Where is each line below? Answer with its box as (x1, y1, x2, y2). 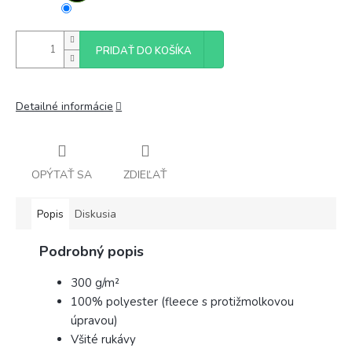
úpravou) (71, 312, 118, 328)
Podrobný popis (39, 241, 144, 261)
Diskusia (75, 206, 116, 222)
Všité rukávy (71, 331, 136, 347)
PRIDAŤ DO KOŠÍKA (96, 44, 192, 58)
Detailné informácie (16, 99, 113, 114)
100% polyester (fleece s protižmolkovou (71, 293, 294, 310)
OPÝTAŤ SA (31, 167, 92, 182)
